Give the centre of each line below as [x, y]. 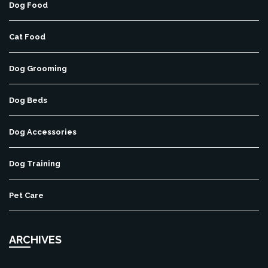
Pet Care [26, 196]
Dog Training [35, 164]
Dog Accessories [43, 132]
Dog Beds [28, 100]
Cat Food [27, 37]
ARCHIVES [35, 240]
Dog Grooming [38, 69]
